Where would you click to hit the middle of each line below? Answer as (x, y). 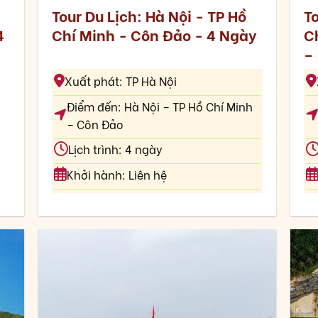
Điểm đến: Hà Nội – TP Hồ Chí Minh (159, 106)
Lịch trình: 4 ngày (115, 149)
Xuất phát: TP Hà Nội (120, 81)
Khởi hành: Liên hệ (116, 174)
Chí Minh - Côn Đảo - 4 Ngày (154, 35)
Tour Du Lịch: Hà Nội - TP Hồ (149, 16)
